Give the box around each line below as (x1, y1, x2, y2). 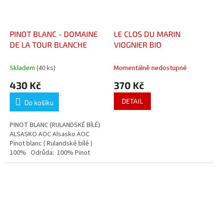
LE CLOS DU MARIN (114, 29, 181, 39)
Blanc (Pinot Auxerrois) (10, 157, 75, 167)
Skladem (10, 63, 36, 73)
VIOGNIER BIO (114, 40, 162, 50)
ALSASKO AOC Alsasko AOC (10, 129, 90, 140)
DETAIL (122, 97, 143, 106)
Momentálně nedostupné (114, 63, 187, 73)
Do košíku (24, 98, 54, 107)
